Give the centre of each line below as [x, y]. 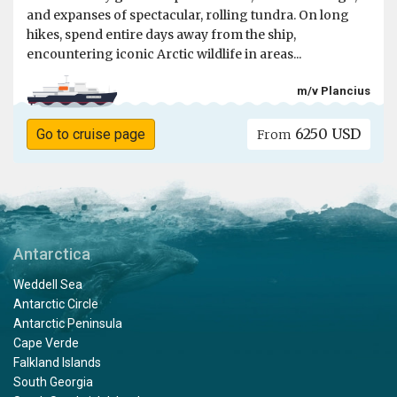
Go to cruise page [90, 134]
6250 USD [327, 133]
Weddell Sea [48, 285]
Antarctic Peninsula [68, 324]
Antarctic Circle [56, 304]
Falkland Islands [57, 363]
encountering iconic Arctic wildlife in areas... [164, 54]
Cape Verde [46, 343]
